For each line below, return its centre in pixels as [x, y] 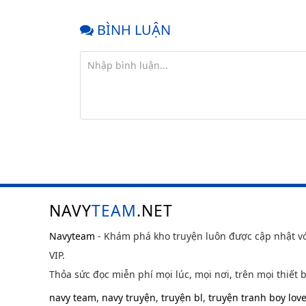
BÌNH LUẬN [132, 30]
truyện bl [182, 297]
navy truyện [129, 297]
